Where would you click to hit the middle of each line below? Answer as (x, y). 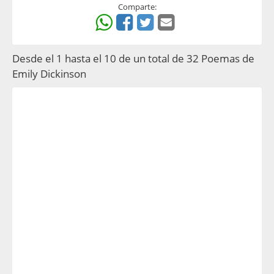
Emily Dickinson (49, 74)
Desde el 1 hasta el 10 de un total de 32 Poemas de (133, 58)
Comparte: (137, 7)
